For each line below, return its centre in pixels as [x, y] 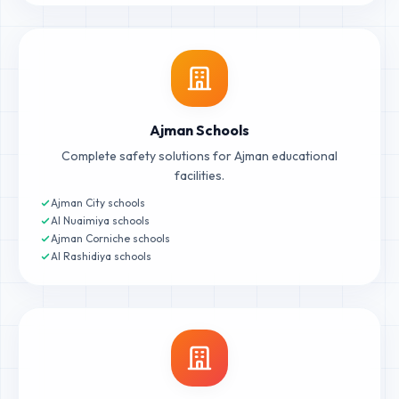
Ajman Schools [199, 130]
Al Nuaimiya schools [100, 220]
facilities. [199, 175]
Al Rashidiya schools [101, 256]
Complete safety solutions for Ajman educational [199, 156]
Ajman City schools [98, 203]
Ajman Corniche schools [110, 238]
